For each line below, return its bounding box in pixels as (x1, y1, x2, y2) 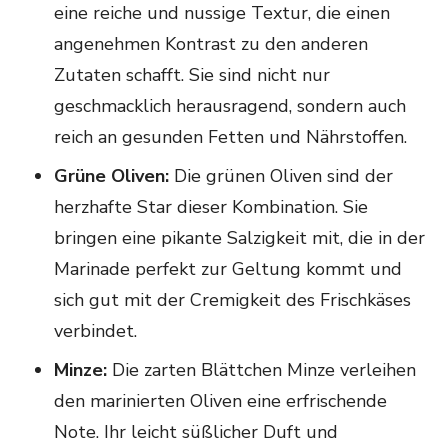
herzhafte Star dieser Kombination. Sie (54, 194, 368, 219)
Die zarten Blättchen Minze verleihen (107, 357, 416, 382)
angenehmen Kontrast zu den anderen (54, 31, 368, 56)
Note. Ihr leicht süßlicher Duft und (54, 419, 338, 444)
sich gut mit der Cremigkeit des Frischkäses (54, 287, 411, 312)
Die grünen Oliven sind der (169, 163, 393, 188)
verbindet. (54, 318, 137, 343)
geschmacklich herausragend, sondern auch (54, 93, 406, 118)
